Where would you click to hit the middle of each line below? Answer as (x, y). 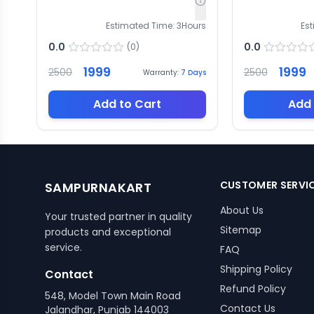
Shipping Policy (256, 269)
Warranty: (161, 72)
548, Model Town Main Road (113, 296)
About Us (241, 210)
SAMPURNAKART (98, 187)
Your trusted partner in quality (118, 217)
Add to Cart (127, 104)
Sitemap (240, 230)
